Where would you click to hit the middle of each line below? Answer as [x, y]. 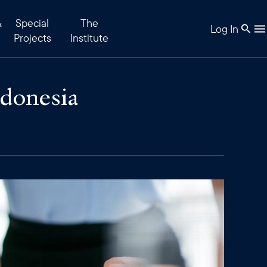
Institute [89, 38]
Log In [224, 29]
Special [32, 23]
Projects [32, 38]
